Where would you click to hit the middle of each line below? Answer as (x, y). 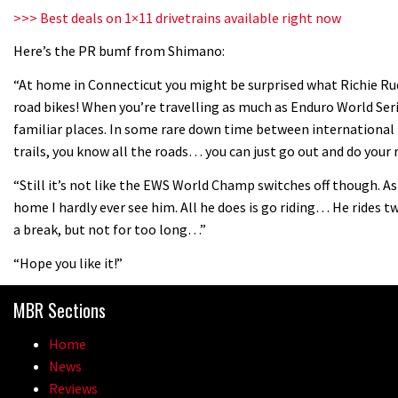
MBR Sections (60, 310)
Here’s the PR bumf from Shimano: (119, 51)
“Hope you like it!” (68, 263)
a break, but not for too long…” (110, 230)
